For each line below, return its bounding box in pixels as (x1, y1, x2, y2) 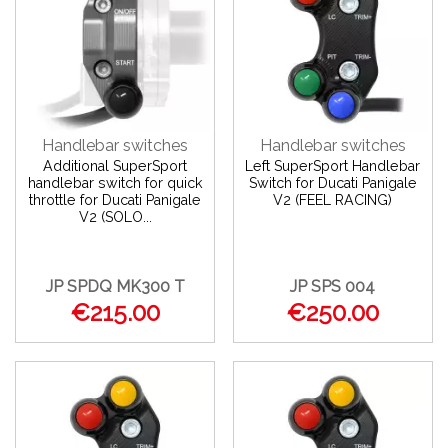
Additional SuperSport (43, 158, 188, 175)
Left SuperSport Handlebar (245, 158, 421, 175)
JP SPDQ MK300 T (45, 276, 185, 296)
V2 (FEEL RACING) (273, 192, 393, 209)
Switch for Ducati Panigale (248, 175, 417, 192)
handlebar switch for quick (27, 175, 203, 192)
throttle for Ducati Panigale (29, 192, 202, 209)
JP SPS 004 (290, 276, 376, 296)
